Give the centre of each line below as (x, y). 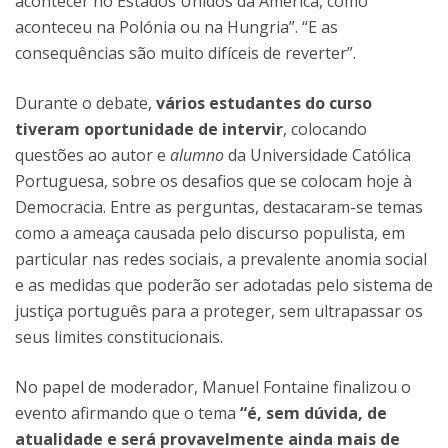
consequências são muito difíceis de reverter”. (185, 53)
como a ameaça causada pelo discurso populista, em (210, 233)
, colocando (325, 129)
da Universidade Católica (317, 155)
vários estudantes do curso (264, 103)
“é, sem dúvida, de (313, 413)
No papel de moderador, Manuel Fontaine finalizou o (213, 387)
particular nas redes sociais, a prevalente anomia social (221, 259)
